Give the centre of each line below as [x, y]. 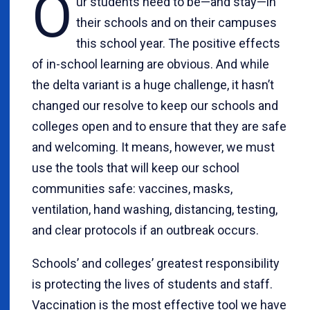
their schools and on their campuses [176, 22]
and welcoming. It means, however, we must [153, 147]
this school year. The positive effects [178, 43]
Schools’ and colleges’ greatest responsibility [156, 263]
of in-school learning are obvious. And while [151, 64]
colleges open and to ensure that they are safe [159, 126]
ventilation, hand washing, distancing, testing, [155, 209]
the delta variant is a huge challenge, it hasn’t [153, 85]
